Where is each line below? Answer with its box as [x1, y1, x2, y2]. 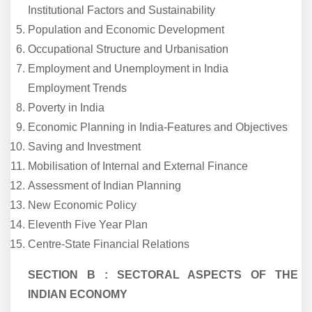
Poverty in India [28, 101, 104, 114]
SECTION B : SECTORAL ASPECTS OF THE [28, 268, 298, 281]
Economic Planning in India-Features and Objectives [28, 120, 288, 133]
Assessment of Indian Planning [28, 179, 181, 192]
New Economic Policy [28, 198, 136, 211]
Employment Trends [28, 81, 127, 94]
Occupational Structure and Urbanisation [28, 42, 228, 55]
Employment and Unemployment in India [28, 62, 228, 75]
